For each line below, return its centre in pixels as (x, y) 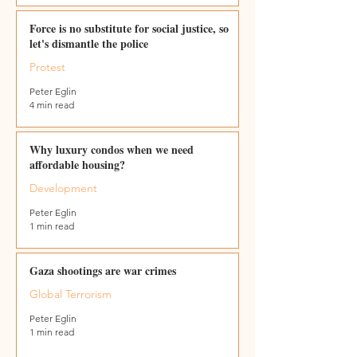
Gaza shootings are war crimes (103, 271)
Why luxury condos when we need (112, 149)
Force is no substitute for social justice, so (129, 28)
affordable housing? (77, 165)
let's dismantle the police (89, 43)
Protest (47, 67)
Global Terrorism (71, 294)
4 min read (52, 105)
